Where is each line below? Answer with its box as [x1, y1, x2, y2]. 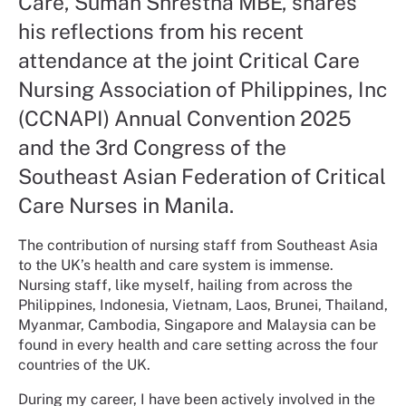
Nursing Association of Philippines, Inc [18, 76, 387, 101]
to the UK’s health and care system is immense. [18, 256, 333, 274]
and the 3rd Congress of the [18, 134, 286, 159]
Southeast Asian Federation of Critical [18, 163, 386, 188]
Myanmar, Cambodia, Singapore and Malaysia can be [18, 315, 376, 333]
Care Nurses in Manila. [18, 192, 234, 217]
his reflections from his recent [18, 18, 304, 43]
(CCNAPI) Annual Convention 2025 [18, 105, 352, 130]
